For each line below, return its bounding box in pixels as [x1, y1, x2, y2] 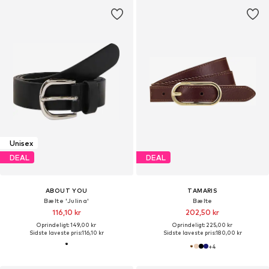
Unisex [10, 138, 33, 148]
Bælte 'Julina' [43, 197, 89, 205]
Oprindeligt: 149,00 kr [37, 222, 97, 229]
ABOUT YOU [45, 187, 88, 195]
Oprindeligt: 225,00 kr [172, 222, 233, 229]
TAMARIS [187, 187, 218, 195]
